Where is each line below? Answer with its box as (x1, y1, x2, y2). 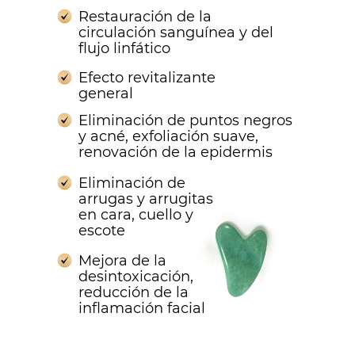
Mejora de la (78, 252, 166, 269)
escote (78, 222, 125, 239)
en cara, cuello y (78, 206, 193, 223)
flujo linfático (78, 40, 170, 57)
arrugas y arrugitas (78, 190, 213, 208)
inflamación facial (78, 300, 205, 317)
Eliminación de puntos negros (78, 112, 292, 129)
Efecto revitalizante (78, 69, 216, 86)
